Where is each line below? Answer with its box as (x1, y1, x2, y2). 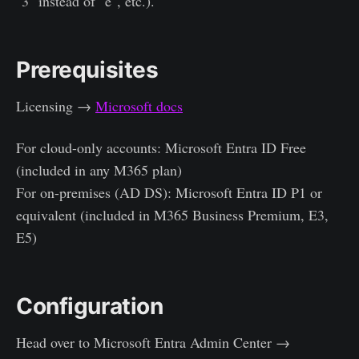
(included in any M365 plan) (16, 159, 182, 179)
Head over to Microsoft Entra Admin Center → (16, 332, 290, 352)
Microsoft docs (95, 95, 183, 115)
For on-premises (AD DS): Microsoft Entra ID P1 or (16, 182, 322, 202)
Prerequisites (16, 55, 159, 83)
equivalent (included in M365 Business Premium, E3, (16, 204, 329, 224)
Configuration (16, 292, 163, 320)
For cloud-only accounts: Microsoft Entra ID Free (16, 137, 306, 157)
